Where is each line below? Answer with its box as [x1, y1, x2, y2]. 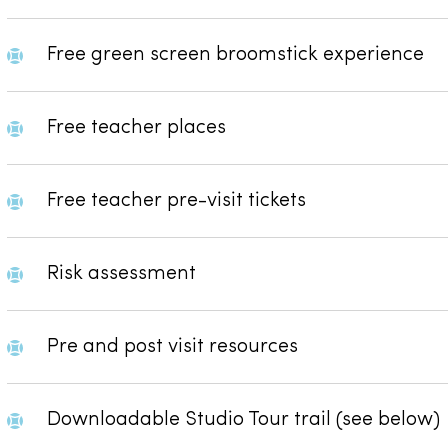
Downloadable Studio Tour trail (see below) [47, 409, 441, 430]
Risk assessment [47, 263, 197, 284]
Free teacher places [47, 117, 227, 138]
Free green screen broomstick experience [47, 44, 425, 65]
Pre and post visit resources [47, 336, 299, 357]
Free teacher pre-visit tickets [47, 190, 307, 211]
